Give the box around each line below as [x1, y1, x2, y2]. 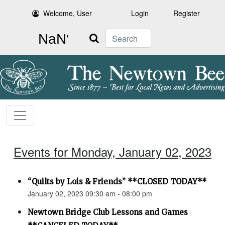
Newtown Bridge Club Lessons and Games [28, 207, 188, 217]
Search [82, 29, 105, 39]
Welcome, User [43, 8, 92, 18]
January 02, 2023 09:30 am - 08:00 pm [28, 188, 152, 199]
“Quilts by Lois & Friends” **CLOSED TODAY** [28, 177, 207, 187]
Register [173, 8, 200, 18]
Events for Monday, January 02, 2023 [14, 143, 211, 161]
